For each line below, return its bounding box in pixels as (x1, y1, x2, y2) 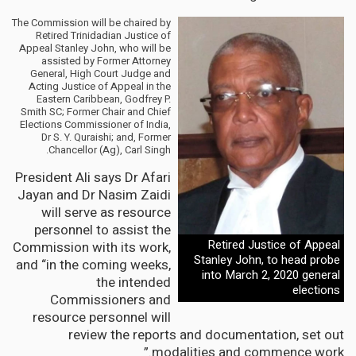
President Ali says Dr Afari (15, 167, 171, 188)
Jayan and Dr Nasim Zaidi (17, 184, 171, 205)
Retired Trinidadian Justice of (36, 27, 171, 43)
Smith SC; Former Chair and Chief (21, 103, 171, 119)
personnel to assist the (34, 219, 171, 240)
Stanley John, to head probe (194, 251, 340, 269)
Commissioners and (50, 289, 171, 310)
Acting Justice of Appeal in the (29, 78, 171, 94)
